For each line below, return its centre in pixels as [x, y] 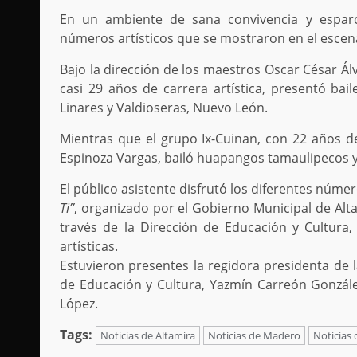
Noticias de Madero [254, 336]
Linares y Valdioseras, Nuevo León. [164, 108]
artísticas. [89, 247]
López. [80, 304]
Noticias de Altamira [148, 336]
